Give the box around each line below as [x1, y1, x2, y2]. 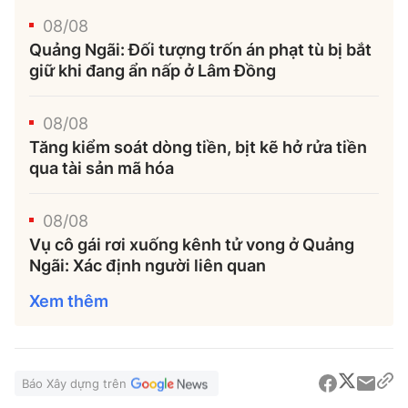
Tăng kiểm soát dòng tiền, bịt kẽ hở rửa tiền [29, 138, 367, 157]
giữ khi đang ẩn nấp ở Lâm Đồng [29, 61, 276, 80]
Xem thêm [29, 291, 108, 311]
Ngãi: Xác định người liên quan [29, 256, 266, 275]
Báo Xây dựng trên [22, 376, 127, 391]
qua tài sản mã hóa [29, 158, 174, 178]
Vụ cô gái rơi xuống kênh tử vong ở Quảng [29, 235, 354, 254]
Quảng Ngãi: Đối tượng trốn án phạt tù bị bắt [29, 40, 372, 59]
